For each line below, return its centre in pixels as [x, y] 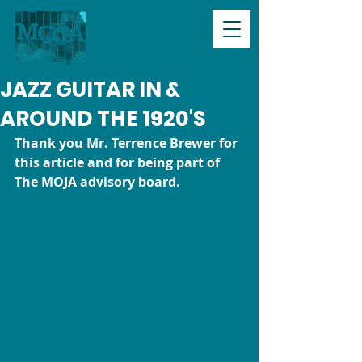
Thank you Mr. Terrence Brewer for [128, 143]
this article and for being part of [119, 162]
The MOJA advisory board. [97, 182]
